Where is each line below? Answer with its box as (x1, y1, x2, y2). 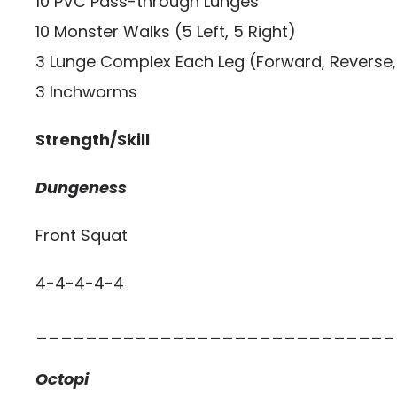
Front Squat (35, 224, 128, 246)
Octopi (35, 368, 89, 390)
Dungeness (35, 176, 127, 198)
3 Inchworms (35, 81, 137, 103)
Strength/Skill (35, 128, 150, 151)
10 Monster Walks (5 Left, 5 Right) (35, 20, 296, 43)
